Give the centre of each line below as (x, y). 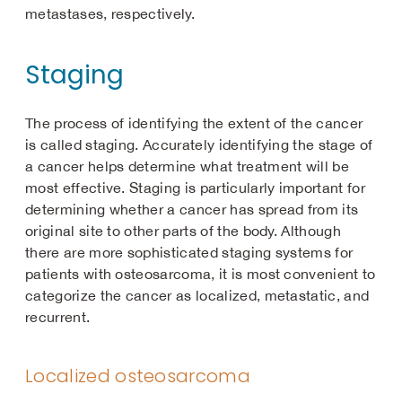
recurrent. (58, 317)
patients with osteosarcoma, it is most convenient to (201, 274)
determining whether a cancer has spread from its (192, 209)
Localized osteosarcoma (138, 376)
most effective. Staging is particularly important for (195, 188)
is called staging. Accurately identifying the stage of (199, 144)
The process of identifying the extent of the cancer (194, 123)
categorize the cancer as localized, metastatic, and (197, 295)
